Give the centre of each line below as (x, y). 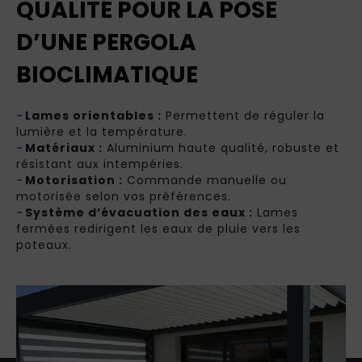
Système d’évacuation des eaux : (139, 213)
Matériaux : (64, 148)
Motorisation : (74, 180)
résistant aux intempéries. (100, 164)
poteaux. (44, 245)
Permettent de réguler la (244, 116)
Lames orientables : (94, 116)
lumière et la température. (102, 132)
